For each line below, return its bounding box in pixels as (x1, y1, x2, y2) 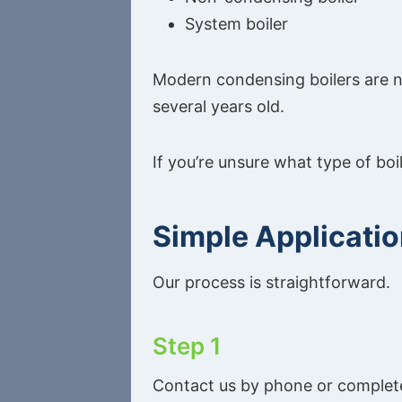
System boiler (185, 14, 288, 34)
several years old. (153, 97, 284, 117)
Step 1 (153, 332, 222, 361)
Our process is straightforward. (153, 273, 390, 293)
